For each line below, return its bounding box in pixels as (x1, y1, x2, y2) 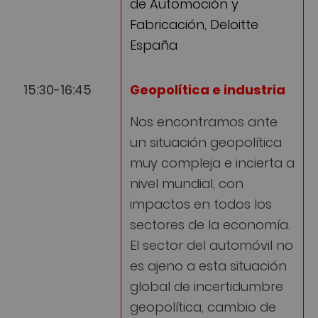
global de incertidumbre (130, 275, 283, 294)
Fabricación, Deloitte (130, 13, 258, 32)
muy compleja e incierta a (130, 152, 295, 170)
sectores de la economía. (130, 214, 290, 232)
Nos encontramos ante (130, 111, 278, 129)
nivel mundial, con (130, 172, 243, 191)
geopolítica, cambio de (130, 296, 276, 314)
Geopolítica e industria (130, 79, 285, 98)
